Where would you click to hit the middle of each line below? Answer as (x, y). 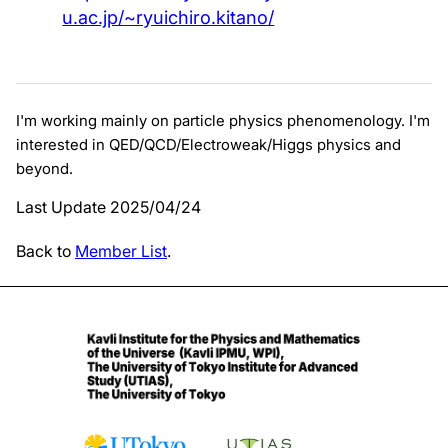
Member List (121, 251)
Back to (45, 251)
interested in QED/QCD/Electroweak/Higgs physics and (208, 144)
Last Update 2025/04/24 (108, 207)
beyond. (44, 168)
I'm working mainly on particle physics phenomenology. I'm (223, 120)
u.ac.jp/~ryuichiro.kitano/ (168, 17)
